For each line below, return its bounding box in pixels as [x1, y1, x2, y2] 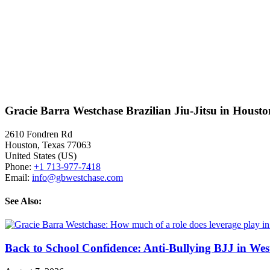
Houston [5, 139, 37, 150]
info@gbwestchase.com [32, 172, 123, 183]
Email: [5, 172, 32, 183]
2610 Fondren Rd [5, 128, 72, 139]
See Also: [5, 196, 42, 207]
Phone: [5, 161, 34, 172]
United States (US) [5, 150, 77, 161]
